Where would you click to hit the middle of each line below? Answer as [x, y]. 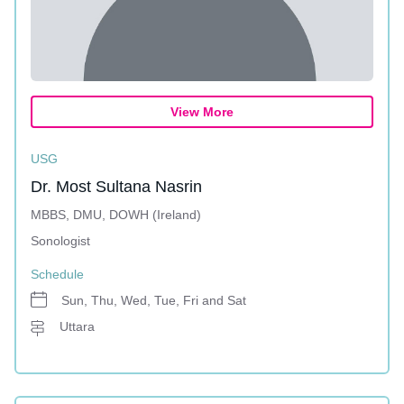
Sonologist [60, 241]
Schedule [57, 274]
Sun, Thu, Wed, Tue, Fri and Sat [154, 300]
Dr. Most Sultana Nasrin [116, 187]
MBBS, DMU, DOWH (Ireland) [116, 215]
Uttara [77, 326]
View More [202, 112]
